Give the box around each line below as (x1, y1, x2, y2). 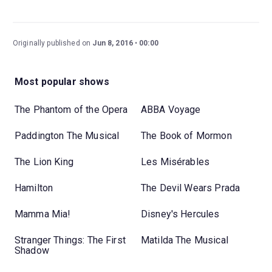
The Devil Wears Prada (141, 182, 240, 194)
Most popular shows (15, 75, 109, 87)
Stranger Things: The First (15, 234, 126, 246)
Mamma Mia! (15, 208, 71, 220)
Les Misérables (141, 155, 210, 168)
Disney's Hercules (141, 208, 220, 220)
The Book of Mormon (141, 129, 232, 141)
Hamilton (15, 182, 53, 194)
